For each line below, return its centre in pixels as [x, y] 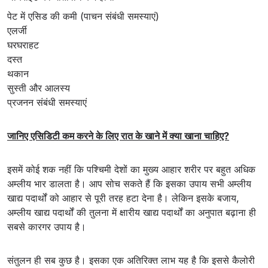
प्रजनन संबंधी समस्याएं [47, 103]
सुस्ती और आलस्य [39, 88]
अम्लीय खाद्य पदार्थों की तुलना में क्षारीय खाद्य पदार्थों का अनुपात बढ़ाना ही [132, 213]
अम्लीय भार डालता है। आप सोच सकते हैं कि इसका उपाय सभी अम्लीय [129, 184]
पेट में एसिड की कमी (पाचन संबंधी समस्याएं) [83, 16]
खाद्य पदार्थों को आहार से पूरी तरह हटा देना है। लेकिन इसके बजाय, [123, 198]
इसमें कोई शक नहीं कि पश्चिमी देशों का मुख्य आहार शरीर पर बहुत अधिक [131, 170]
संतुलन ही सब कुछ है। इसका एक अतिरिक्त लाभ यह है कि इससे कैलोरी [131, 261]
